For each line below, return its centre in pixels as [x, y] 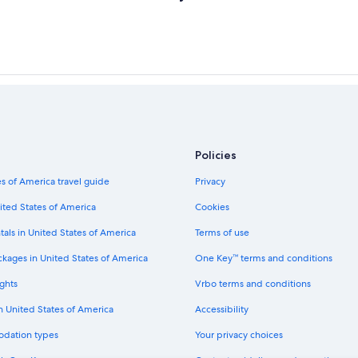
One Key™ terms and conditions [264, 258]
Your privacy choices [239, 334]
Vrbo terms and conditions [253, 283]
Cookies [212, 207]
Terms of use [222, 232]
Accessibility [222, 309]
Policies [216, 155]
